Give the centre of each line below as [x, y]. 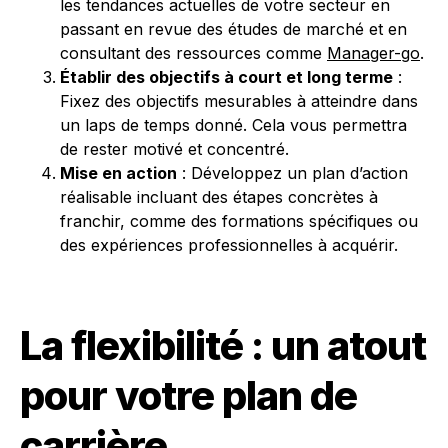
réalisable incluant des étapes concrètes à [219, 197]
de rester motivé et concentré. [174, 149]
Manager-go [373, 53]
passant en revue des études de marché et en [233, 29]
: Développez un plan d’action [292, 173]
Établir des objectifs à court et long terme [226, 77]
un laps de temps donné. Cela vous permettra [233, 125]
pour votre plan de [188, 395]
